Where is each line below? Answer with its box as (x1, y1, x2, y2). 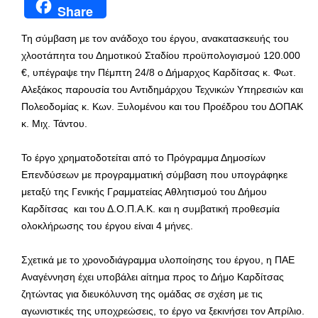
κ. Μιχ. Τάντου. (21, 117, 87, 129)
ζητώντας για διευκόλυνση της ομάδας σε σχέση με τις (21, 287, 263, 300)
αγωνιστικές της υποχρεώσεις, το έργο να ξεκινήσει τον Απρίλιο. (21, 305, 305, 317)
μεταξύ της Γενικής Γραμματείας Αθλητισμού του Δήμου (21, 185, 267, 197)
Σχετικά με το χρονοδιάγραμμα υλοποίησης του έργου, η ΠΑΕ (21, 253, 295, 265)
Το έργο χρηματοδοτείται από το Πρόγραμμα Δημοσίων (21, 151, 265, 163)
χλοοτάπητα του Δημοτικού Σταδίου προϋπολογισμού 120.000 (21, 49, 300, 61)
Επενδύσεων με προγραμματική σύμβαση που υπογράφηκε (21, 168, 287, 180)
